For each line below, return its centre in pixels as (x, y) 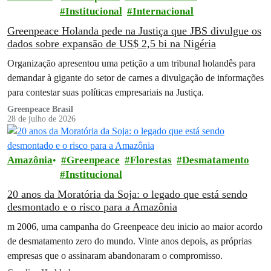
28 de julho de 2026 (41, 119)
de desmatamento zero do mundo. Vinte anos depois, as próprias (129, 241)
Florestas (151, 160)
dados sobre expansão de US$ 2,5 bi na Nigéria (112, 43)
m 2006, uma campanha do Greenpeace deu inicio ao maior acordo (135, 226)
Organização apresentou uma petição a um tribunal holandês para (131, 63)
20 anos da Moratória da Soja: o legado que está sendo (127, 194)
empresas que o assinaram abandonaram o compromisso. (115, 255)
